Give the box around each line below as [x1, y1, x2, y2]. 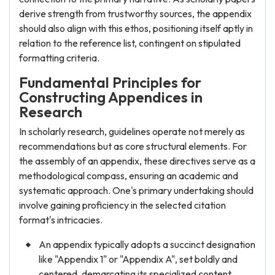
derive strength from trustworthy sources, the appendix [19, 7, 252, 20]
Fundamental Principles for [19, 73, 201, 91]
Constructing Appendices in [19, 88, 203, 106]
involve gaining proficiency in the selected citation [19, 199, 226, 211]
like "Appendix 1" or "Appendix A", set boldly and [39, 253, 238, 265]
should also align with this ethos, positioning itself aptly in [19, 22, 253, 34]
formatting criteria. [19, 52, 99, 64]
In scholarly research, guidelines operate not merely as [19, 125, 245, 137]
